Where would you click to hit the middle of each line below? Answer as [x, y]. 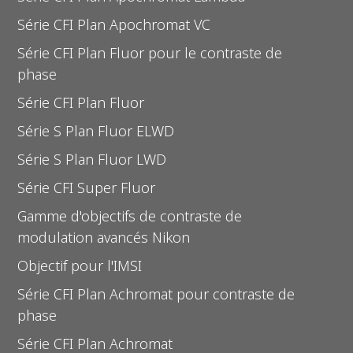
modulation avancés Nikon [104, 238]
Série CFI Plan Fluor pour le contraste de [150, 53]
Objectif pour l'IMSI [80, 266]
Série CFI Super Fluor [87, 188]
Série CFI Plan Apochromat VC [114, 25]
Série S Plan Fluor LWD [92, 160]
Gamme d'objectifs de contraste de [130, 216]
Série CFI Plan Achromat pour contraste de [156, 294]
